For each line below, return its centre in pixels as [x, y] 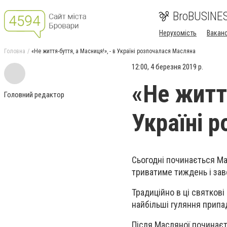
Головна [15, 51]
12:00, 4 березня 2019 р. [167, 67]
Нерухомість [178, 33]
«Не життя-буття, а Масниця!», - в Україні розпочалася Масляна [113, 51]
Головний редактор [34, 95]
